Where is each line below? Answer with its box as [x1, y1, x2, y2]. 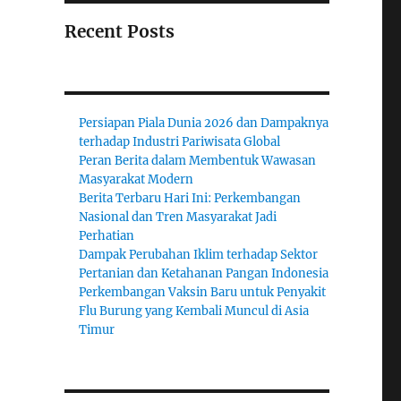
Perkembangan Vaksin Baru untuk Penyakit [79, 285, 327, 301]
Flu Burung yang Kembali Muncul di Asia [79, 303, 310, 320]
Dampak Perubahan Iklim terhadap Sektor [79, 247, 319, 263]
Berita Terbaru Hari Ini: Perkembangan [79, 191, 302, 207]
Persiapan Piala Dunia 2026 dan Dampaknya [79, 115, 329, 132]
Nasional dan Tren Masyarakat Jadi [79, 209, 277, 226]
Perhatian [79, 228, 135, 244]
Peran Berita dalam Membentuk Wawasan [79, 153, 317, 169]
